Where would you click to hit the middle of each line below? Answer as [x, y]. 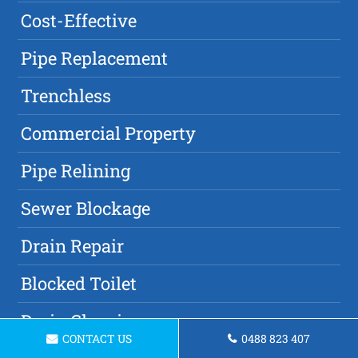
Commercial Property [109, 133]
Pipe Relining [76, 171]
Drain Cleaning [82, 321]
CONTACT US [96, 338]
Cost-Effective [79, 21]
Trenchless [66, 96]
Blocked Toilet [79, 284]
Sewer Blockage [86, 209]
